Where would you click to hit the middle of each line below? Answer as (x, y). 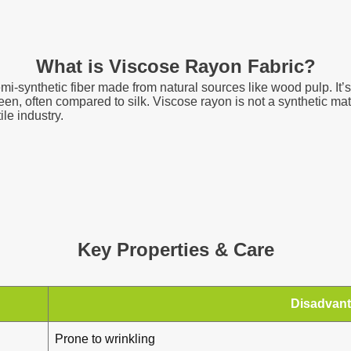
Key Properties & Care (175, 250)
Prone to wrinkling (105, 339)
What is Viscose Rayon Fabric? (175, 66)
